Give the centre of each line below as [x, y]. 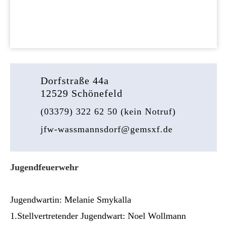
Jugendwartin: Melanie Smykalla [71, 200]
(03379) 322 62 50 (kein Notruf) [108, 111]
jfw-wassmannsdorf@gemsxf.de [107, 129]
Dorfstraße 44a [75, 81]
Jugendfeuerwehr [44, 167]
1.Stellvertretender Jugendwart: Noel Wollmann [98, 216]
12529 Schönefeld [82, 93]
